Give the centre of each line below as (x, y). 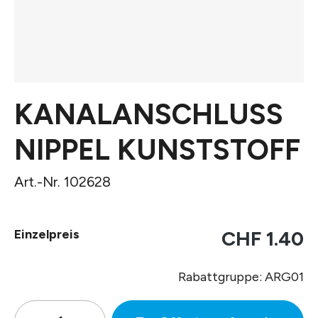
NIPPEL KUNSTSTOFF (157, 149)
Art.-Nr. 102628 (62, 181)
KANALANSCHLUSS (149, 114)
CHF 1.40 (263, 238)
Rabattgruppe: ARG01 (241, 276)
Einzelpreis (47, 234)
